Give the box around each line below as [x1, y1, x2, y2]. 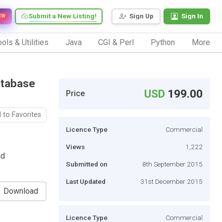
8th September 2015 [142, 160, 203, 168]
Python [151, 37, 175, 47]
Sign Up [129, 12, 154, 20]
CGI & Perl [98, 37, 134, 47]
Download [3, 186, 38, 196]
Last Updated [66, 177, 106, 185]
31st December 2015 [140, 177, 203, 185]
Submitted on [66, 160, 108, 168]
